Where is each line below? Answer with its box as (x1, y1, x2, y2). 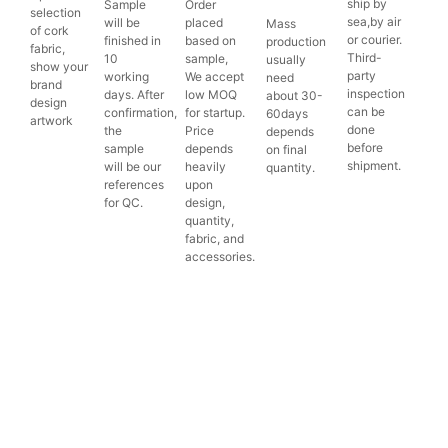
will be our (104, 159, 162, 175)
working (104, 69, 150, 85)
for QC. (104, 195, 144, 211)
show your (30, 59, 88, 75)
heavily (185, 159, 227, 175)
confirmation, (104, 105, 178, 121)
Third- (347, 50, 383, 66)
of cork (30, 23, 69, 39)
